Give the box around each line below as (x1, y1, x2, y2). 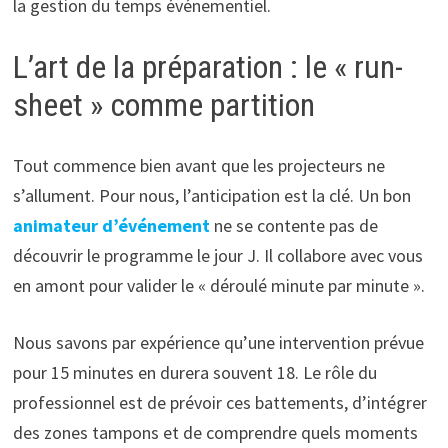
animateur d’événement (12, 213, 210, 237)
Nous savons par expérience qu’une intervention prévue (12, 330, 424, 354)
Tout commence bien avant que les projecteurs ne (12, 153, 385, 177)
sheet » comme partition (12, 86, 315, 125)
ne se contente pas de (209, 213, 378, 237)
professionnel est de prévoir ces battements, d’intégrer (12, 390, 427, 414)
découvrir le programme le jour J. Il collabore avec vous (12, 243, 423, 267)
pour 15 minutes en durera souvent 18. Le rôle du (12, 360, 377, 384)
